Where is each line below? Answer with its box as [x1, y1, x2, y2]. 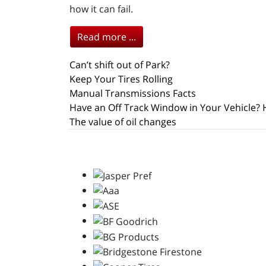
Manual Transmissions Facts [69, 87, 196, 100]
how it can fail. [69, 2, 133, 15]
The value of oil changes [69, 115, 176, 128]
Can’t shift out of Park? [69, 58, 170, 71]
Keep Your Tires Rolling [69, 72, 173, 85]
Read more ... [77, 30, 136, 43]
